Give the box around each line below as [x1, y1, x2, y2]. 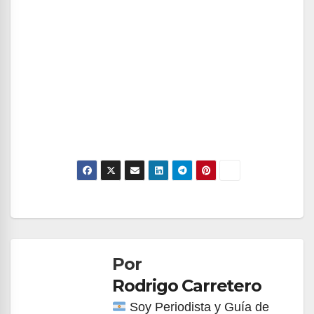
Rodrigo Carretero [112, 275, 261, 296]
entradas [31, 254, 124, 282]
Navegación [31, 196, 158, 224]
